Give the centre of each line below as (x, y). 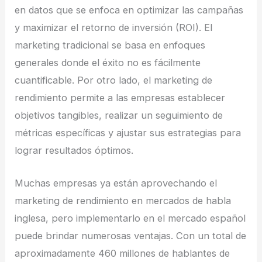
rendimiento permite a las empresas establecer (120, 98)
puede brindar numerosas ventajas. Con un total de (131, 236)
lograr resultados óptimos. (74, 151)
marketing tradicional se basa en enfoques (110, 45)
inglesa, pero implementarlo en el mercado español (130, 218)
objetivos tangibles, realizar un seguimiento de (119, 116)
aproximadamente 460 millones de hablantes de (123, 254)
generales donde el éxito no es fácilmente (108, 63)
